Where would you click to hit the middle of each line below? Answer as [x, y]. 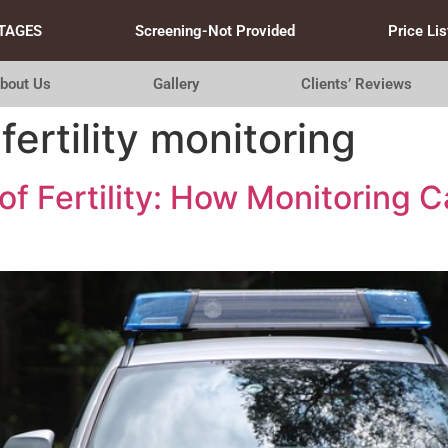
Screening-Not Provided [214, 30]
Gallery [175, 84]
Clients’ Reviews [357, 84]
